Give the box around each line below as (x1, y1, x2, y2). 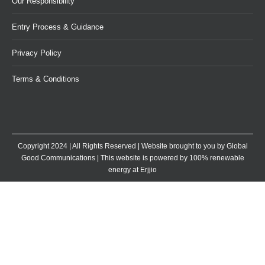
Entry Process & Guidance (12, 22, 104, 32)
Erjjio (140, 166, 157, 174)
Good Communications (21, 154, 95, 163)
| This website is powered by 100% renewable (95, 154, 244, 163)
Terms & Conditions (12, 75, 79, 84)
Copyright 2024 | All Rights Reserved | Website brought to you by (17, 142, 227, 151)
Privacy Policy (12, 49, 62, 58)
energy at (108, 166, 140, 174)
